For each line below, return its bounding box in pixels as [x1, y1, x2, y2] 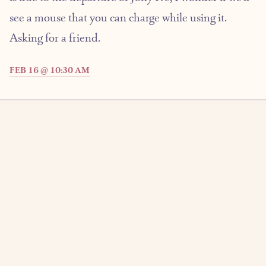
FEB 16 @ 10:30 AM [9, 64, 90, 77]
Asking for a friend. [9, 29, 100, 46]
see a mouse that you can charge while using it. [9, 9, 227, 26]
